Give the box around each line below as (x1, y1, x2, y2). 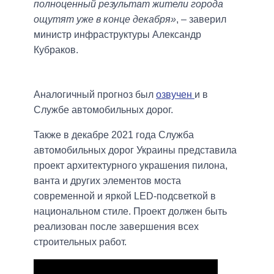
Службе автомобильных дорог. (34, 105, 173, 116)
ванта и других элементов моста (34, 176, 181, 187)
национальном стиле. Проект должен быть (34, 206, 227, 217)
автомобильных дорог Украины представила (34, 145, 237, 156)
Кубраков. (34, 45, 78, 56)
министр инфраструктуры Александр (34, 29, 201, 40)
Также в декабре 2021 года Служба (34, 130, 194, 141)
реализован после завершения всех (34, 221, 199, 232)
